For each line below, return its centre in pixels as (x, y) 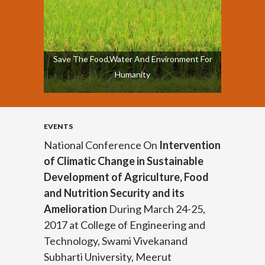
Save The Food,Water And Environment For (132, 59)
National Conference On (101, 145)
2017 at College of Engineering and (125, 224)
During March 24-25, (156, 209)
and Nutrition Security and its (114, 193)
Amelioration (75, 209)
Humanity (132, 74)
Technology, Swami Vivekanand (116, 240)
